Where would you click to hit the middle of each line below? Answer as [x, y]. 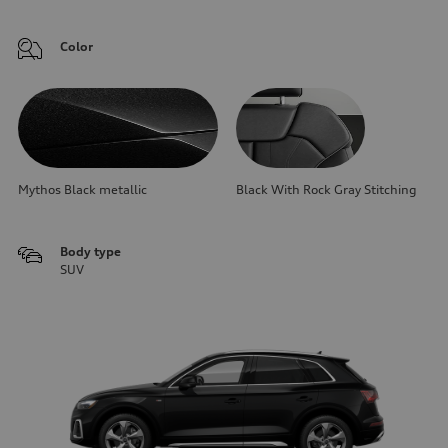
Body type [90, 251]
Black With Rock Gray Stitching [326, 189]
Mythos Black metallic [82, 189]
